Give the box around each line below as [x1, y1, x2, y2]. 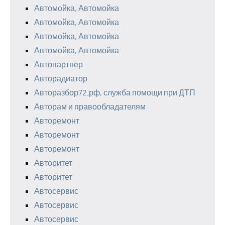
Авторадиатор [34, 73, 87, 83]
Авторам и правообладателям [34, 101, 146, 111]
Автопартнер [34, 59, 83, 69]
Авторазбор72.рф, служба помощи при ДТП [34, 87, 195, 97]
